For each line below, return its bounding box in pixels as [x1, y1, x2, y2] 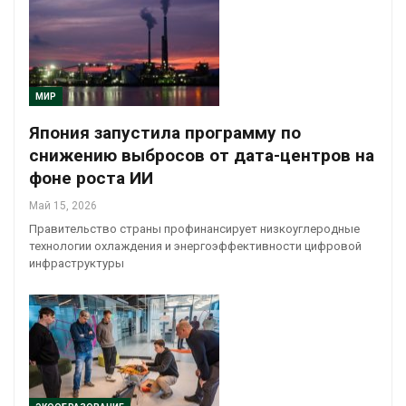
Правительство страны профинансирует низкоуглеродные [29, 222, 360, 237]
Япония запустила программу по [29, 122, 301, 144]
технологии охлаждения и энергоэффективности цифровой [29, 239, 362, 254]
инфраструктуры [29, 256, 124, 271]
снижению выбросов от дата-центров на [29, 145, 374, 167]
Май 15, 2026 [29, 199, 97, 213]
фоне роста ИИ [29, 168, 153, 189]
